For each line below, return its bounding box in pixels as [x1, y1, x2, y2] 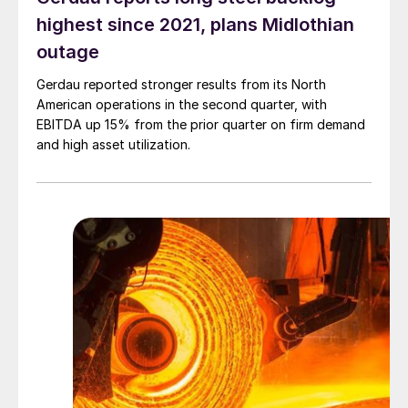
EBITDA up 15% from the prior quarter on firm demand [36, 117, 365, 133]
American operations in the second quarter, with [36, 97, 327, 113]
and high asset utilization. [36, 137, 190, 153]
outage [36, 41, 99, 64]
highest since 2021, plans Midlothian [36, 14, 354, 36]
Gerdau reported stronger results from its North [36, 76, 326, 93]
